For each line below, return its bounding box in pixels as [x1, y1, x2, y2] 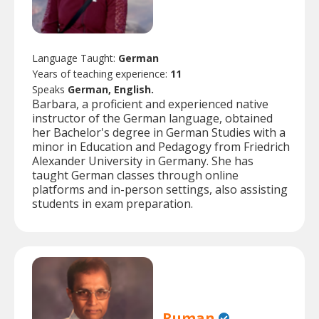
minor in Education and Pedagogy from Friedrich [32, 139, 290, 155]
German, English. [68, 83, 154, 97]
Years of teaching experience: [32, 67, 170, 81]
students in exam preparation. [32, 196, 193, 212]
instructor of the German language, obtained [32, 110, 273, 127]
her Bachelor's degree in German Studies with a [32, 125, 286, 141]
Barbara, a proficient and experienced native [32, 96, 268, 113]
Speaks [32, 83, 68, 97]
